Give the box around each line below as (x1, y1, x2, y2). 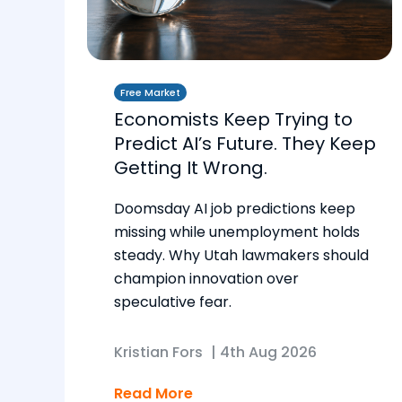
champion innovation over (114, 268, 299, 290)
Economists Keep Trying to (114, 107, 353, 133)
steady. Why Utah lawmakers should (114, 245, 369, 267)
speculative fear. (114, 292, 232, 313)
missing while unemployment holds (114, 222, 360, 243)
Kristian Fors (114, 342, 203, 363)
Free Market (120, 85, 180, 100)
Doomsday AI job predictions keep (114, 198, 355, 220)
